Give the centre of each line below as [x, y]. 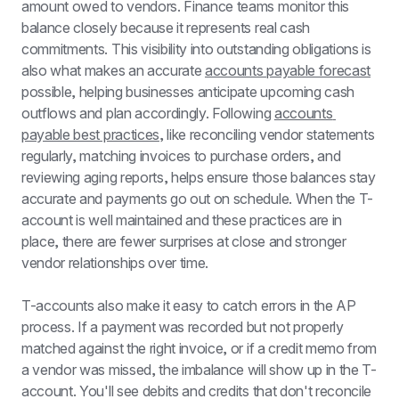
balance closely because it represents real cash [166, 28]
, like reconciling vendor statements [267, 134]
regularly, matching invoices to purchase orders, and [181, 156]
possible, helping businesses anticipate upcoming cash [188, 92]
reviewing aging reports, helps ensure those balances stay [199, 177]
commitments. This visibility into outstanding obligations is [196, 49]
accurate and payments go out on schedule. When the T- [198, 199]
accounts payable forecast [288, 70]
